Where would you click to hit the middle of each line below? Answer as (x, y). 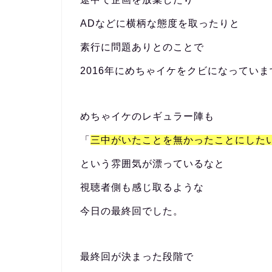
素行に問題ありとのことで (142, 47)
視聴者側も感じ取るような (142, 187)
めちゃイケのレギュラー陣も (147, 116)
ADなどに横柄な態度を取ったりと (160, 23)
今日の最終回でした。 (132, 211)
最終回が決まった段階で (137, 257)
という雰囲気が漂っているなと (152, 164)
